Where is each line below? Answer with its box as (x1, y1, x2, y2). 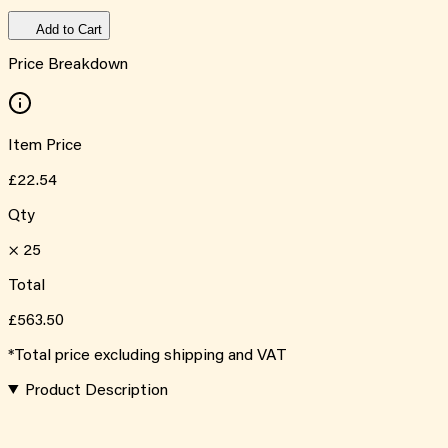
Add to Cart (36, 21, 102, 37)
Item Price (8, 137, 82, 154)
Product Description (24, 382, 168, 399)
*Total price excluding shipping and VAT (8, 347, 287, 364)
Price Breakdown (8, 56, 128, 73)
